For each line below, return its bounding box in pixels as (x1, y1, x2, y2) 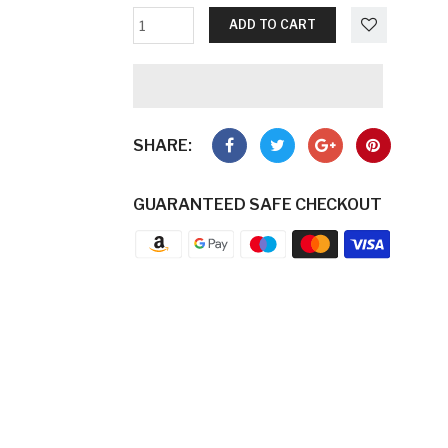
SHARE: (132, 135, 192, 155)
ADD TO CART (228, 17, 316, 32)
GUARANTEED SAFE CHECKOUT (132, 195, 382, 214)
